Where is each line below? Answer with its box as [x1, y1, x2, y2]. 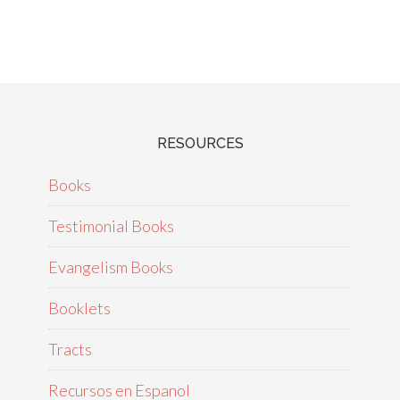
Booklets [48, 298, 111, 318]
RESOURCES [156, 135, 244, 152]
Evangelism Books [48, 257, 173, 277]
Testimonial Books [48, 216, 174, 236]
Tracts [48, 339, 92, 359]
